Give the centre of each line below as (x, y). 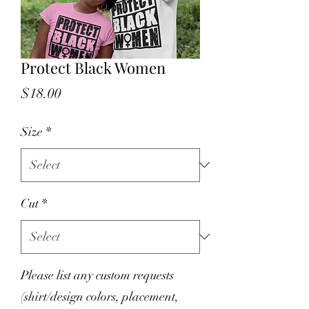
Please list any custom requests (97, 275)
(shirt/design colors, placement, (100, 296)
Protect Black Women (93, 67)
